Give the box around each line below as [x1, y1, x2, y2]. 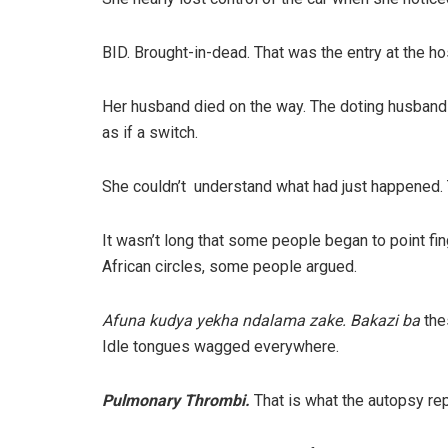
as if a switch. [102, 123, 198, 143]
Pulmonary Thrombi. [102, 391, 254, 411]
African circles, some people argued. [102, 257, 357, 277]
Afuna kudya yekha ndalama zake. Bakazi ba [102, 311, 424, 331]
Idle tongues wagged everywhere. [102, 337, 339, 357]
